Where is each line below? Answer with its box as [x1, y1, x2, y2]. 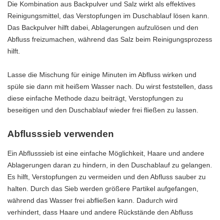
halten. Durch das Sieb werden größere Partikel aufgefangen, [7, 185, 198, 193]
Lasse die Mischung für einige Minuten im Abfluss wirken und [7, 70, 196, 79]
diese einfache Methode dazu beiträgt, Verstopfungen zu [7, 94, 183, 102]
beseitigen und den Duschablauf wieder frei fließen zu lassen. [7, 106, 198, 114]
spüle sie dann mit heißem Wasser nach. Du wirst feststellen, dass [7, 82, 213, 90]
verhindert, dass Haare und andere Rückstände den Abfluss [7, 208, 193, 217]
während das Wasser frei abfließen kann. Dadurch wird [7, 196, 178, 205]
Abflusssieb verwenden [7, 128, 114, 139]
